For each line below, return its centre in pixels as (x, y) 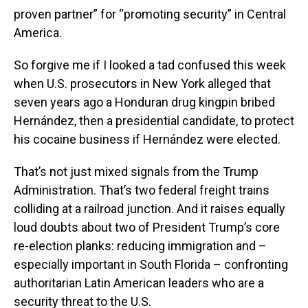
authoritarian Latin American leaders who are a (139, 283)
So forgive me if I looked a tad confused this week (150, 65)
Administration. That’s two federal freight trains (142, 190)
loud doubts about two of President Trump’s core (147, 228)
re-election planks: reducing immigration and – (140, 246)
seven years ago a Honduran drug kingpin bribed (144, 102)
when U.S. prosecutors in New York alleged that (142, 84)
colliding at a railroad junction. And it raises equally (150, 209)
